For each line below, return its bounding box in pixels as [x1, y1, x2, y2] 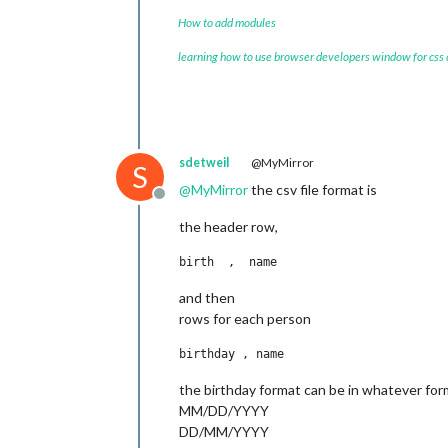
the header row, [179, 218, 278, 235]
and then [179, 289, 235, 306]
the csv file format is [248, 181, 377, 198]
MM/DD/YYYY [179, 402, 269, 419]
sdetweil [179, 155, 229, 170]
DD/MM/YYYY [179, 423, 269, 440]
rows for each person [179, 310, 311, 327]
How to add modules [178, 15, 276, 30]
